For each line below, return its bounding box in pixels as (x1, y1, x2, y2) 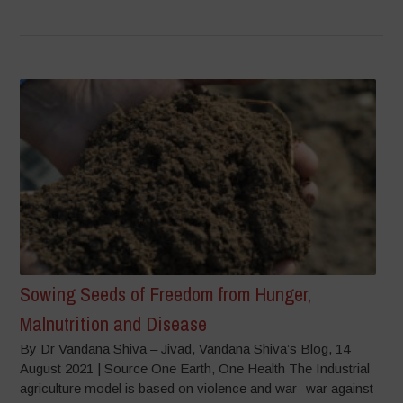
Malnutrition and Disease (20, 310, 208, 338)
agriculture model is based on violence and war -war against (20, 381, 374, 397)
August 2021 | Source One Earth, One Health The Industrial (20, 361, 371, 377)
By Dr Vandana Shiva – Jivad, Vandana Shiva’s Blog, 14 (20, 341, 351, 357)
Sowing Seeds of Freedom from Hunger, (20, 281, 312, 309)
